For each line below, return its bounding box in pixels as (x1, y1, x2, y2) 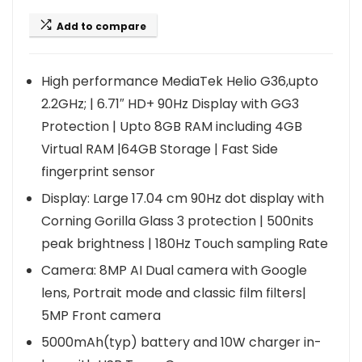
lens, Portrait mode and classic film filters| (41, 284, 306, 302)
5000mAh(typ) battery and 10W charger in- (41, 333, 322, 351)
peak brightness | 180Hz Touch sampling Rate (41, 234, 328, 253)
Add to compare (57, 19, 146, 33)
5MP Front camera (41, 306, 161, 325)
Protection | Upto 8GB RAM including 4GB (41, 117, 302, 136)
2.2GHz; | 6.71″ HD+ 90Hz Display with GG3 (41, 95, 299, 113)
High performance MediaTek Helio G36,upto (41, 72, 318, 90)
